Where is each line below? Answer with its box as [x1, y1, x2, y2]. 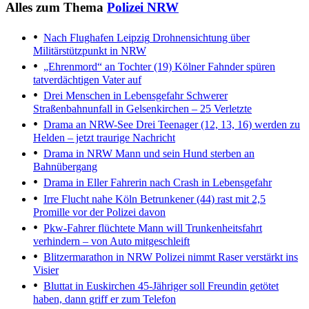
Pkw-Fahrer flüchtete [43, 221, 135, 234]
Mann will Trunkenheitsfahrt [135, 221, 262, 234]
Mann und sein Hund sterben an [112, 147, 255, 159]
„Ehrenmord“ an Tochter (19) [43, 60, 172, 72]
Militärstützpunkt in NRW [33, 44, 146, 57]
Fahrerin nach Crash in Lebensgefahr [108, 176, 272, 188]
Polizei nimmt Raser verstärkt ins [152, 250, 298, 263]
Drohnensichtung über [150, 31, 250, 43]
